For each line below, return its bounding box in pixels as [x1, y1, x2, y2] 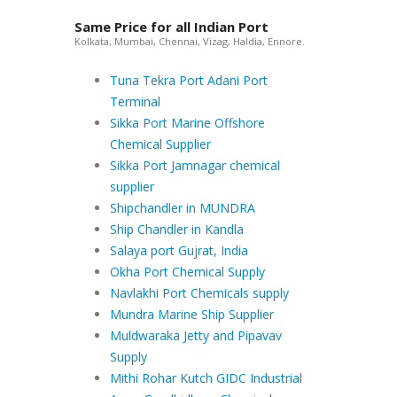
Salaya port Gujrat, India [109, 242, 248, 259]
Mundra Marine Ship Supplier [109, 306, 274, 323]
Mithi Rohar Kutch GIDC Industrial [109, 370, 302, 386]
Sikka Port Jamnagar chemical [109, 157, 280, 174]
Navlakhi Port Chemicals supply [109, 284, 289, 301]
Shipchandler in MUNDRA [109, 199, 255, 216]
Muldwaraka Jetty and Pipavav [109, 327, 282, 344]
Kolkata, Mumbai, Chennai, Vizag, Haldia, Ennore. [74, 35, 305, 48]
